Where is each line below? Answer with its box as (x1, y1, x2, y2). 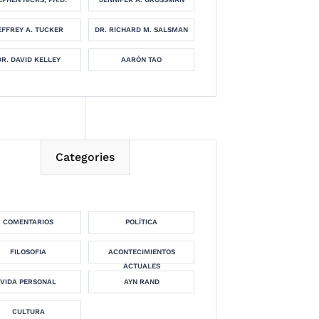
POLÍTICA (125, 218, 158, 226)
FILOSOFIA (10, 248, 47, 256)
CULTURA (11, 308, 45, 315)
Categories (55, 150, 115, 164)
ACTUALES (122, 262, 160, 270)
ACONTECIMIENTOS (108, 248, 175, 256)
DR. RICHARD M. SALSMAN (95, 26, 189, 33)
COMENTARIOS (3, 218, 54, 226)
